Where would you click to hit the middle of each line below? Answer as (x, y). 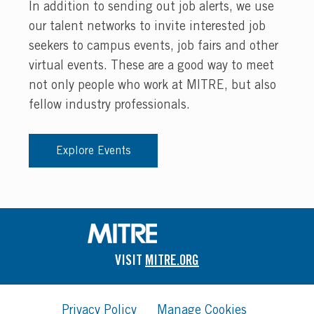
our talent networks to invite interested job (147, 25)
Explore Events (93, 150)
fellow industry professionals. (109, 104)
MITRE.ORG (172, 260)
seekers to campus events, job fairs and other (153, 45)
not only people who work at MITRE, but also (152, 84)
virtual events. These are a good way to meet (151, 64)
